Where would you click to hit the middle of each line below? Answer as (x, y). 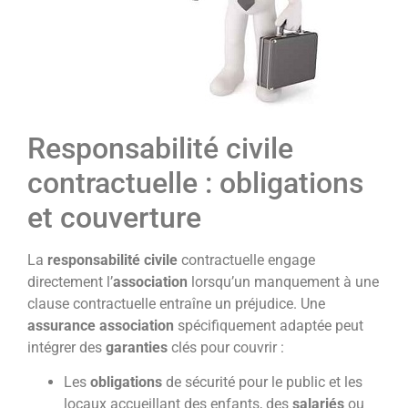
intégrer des (66, 347)
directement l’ (70, 281)
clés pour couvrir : (226, 347)
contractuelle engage (246, 260)
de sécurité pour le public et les (262, 382)
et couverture (114, 217)
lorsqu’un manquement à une (283, 281)
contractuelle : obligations (195, 183)
